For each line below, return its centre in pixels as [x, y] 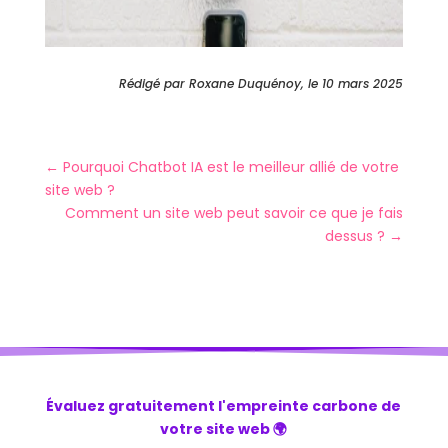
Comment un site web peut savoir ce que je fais [234, 213]
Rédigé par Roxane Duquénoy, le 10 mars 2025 [261, 83]
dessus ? [355, 236]
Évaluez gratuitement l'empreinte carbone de [224, 406]
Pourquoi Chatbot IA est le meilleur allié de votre [230, 167]
